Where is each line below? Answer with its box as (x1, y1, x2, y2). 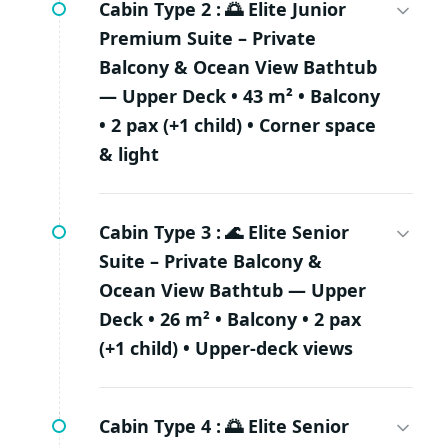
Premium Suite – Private (99, 26, 316, 51)
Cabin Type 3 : (99, 220, 221, 245)
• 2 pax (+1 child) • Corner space (99, 113, 376, 138)
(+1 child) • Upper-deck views (99, 336, 353, 361)
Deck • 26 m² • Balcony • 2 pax (99, 307, 361, 332)
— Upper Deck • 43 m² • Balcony (99, 84, 380, 109)
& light (99, 142, 159, 167)
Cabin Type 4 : (99, 414, 221, 439)
